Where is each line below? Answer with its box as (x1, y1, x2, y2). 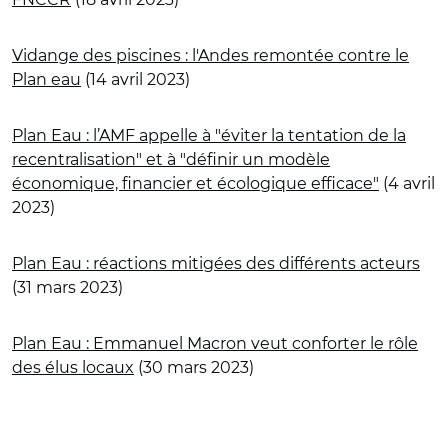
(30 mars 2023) (134, 357, 254, 377)
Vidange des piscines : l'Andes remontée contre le (12, 45, 409, 65)
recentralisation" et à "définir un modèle (12, 149, 330, 169)
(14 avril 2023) (81, 69, 190, 89)
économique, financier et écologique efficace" (12, 173, 379, 193)
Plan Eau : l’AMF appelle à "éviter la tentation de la (12, 125, 406, 145)
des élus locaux (12, 357, 134, 377)
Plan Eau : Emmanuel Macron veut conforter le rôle (12, 333, 418, 353)
